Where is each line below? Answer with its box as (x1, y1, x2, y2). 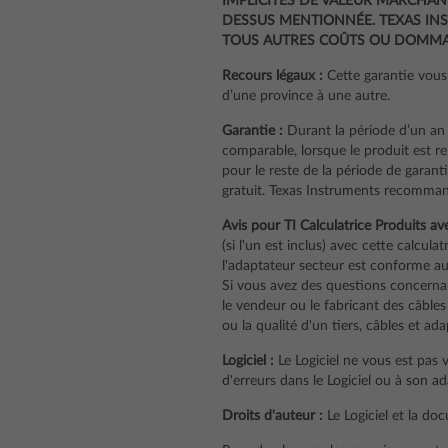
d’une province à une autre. (222, 89, 390, 103)
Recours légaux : (222, 69, 323, 83)
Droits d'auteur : (222, 409, 323, 423)
